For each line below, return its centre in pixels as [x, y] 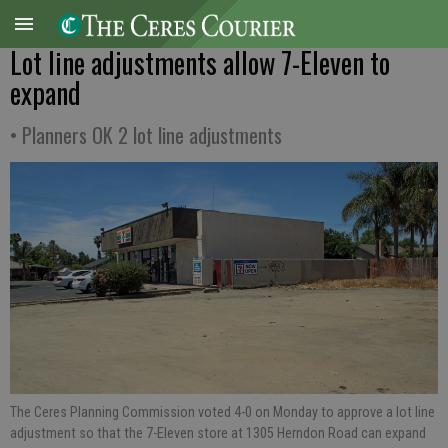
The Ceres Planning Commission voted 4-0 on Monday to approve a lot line [222, 412]
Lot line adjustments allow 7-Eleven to [200, 62]
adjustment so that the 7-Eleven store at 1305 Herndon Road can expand [218, 433]
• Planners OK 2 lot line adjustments [146, 135]
